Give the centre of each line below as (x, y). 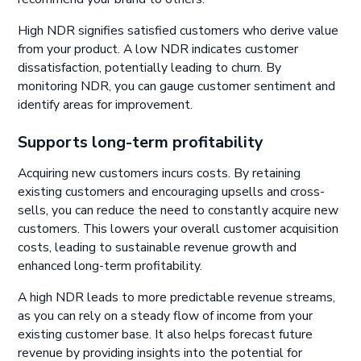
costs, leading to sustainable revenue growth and (158, 248)
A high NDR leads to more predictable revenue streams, (177, 297)
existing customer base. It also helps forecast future (166, 334)
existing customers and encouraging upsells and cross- (172, 192)
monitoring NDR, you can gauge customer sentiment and (177, 86)
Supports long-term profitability (141, 143)
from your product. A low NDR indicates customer (158, 49)
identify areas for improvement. (107, 104)
